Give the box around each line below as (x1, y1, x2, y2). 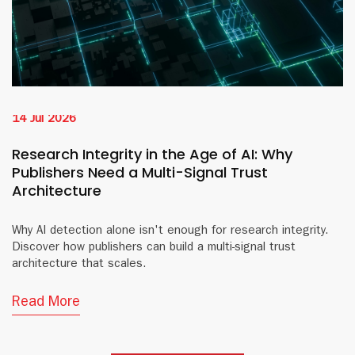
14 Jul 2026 (11, 113, 76, 126)
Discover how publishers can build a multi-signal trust (11, 242, 296, 254)
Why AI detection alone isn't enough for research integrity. (11, 225, 328, 238)
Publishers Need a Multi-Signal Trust (11, 162, 268, 182)
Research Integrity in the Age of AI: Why (11, 143, 292, 164)
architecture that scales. (11, 258, 146, 271)
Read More (11, 296, 80, 311)
